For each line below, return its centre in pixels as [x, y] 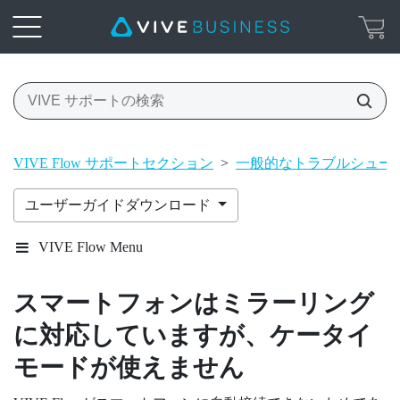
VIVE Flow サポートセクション [113, 162]
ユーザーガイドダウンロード [120, 204]
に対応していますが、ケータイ [193, 335]
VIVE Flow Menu [91, 246]
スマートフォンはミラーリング [194, 303]
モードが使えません [129, 367]
